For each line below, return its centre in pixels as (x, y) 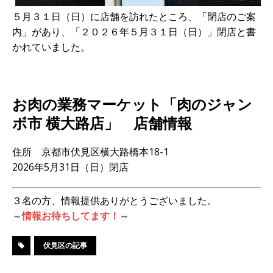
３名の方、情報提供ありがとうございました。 (115, 201)
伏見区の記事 (65, 246)
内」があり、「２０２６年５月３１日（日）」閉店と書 (134, 32)
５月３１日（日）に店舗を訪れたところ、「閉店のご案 (134, 17)
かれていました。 (51, 47)
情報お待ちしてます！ (71, 216)
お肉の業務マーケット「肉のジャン (132, 104)
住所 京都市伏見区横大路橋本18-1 (90, 152)
